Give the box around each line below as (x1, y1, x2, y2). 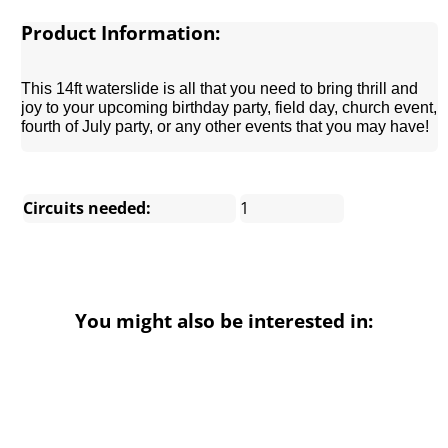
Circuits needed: (23, 196, 152, 219)
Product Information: (21, 20, 221, 46)
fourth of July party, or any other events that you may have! (21, 117, 430, 135)
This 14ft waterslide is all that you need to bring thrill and (21, 79, 419, 97)
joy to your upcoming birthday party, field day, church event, (21, 98, 438, 116)
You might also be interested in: (75, 307, 373, 333)
